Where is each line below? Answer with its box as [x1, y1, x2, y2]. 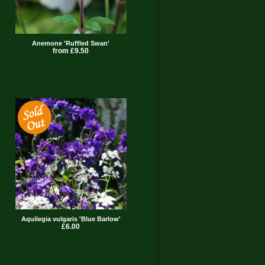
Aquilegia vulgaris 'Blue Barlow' [21, 215, 121, 222]
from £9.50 [53, 46, 89, 54]
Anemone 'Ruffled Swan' [32, 39, 109, 47]
